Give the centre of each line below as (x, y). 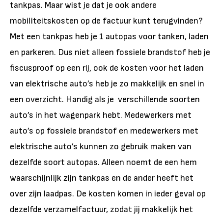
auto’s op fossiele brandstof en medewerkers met (104, 131)
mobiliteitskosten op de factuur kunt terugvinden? (106, 21)
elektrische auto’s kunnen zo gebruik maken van (101, 146)
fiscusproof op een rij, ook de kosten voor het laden (107, 68)
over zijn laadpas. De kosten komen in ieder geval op (108, 193)
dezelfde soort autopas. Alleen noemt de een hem (103, 162)
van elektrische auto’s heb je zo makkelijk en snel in (107, 83)
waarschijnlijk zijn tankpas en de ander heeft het (102, 178)
